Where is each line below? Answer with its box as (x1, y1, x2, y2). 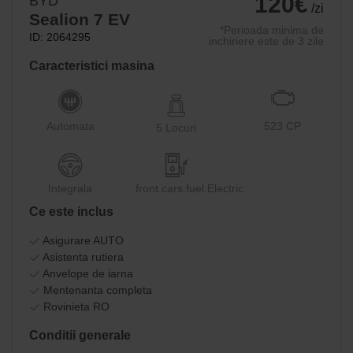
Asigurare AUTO (40, 234, 124, 247)
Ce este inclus (29, 205, 113, 218)
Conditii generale (29, 329, 131, 342)
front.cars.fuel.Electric (135, 182, 243, 195)
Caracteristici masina (29, 59, 154, 72)
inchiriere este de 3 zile (209, 35, 324, 47)
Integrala (48, 182, 93, 195)
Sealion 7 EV (29, 10, 130, 28)
